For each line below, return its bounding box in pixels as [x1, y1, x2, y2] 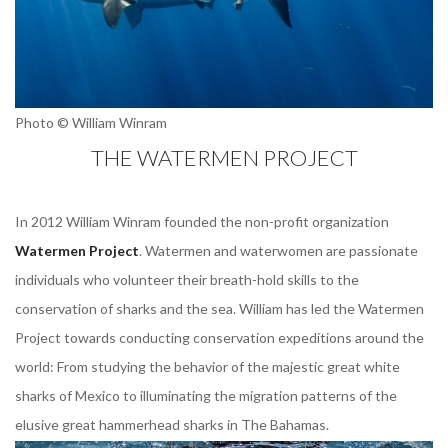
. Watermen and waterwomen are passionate [139, 241, 418, 259]
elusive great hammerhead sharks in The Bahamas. [15, 415, 329, 433]
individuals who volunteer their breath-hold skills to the [15, 270, 359, 288]
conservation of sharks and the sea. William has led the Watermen [15, 299, 424, 317]
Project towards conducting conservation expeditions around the [15, 328, 424, 346]
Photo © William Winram [15, 113, 167, 131]
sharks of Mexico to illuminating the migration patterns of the [15, 386, 397, 404]
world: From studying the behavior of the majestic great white [15, 357, 400, 375]
